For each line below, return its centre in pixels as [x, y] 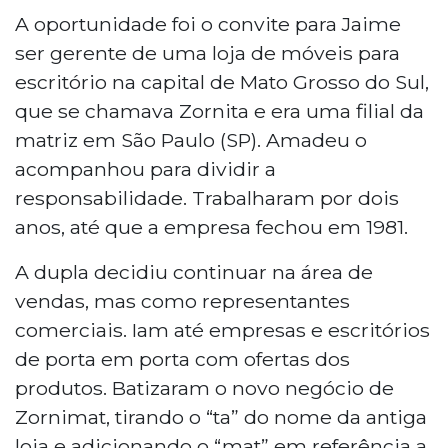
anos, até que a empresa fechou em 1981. [211, 226]
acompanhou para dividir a [145, 168]
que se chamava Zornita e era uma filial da [219, 110]
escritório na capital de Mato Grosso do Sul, [222, 81]
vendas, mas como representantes [182, 300]
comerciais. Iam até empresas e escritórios [222, 329]
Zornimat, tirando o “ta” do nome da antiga [221, 416]
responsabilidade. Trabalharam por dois [207, 197]
